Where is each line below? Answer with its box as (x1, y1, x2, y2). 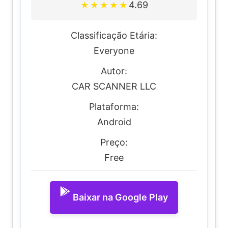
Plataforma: (89, 101, 139, 112)
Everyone (94, 45, 134, 56)
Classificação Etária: (71, 30, 157, 41)
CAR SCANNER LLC (72, 81, 156, 92)
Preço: (100, 137, 128, 148)
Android (97, 117, 131, 127)
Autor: (101, 66, 127, 76)
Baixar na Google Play (73, 192, 168, 203)
